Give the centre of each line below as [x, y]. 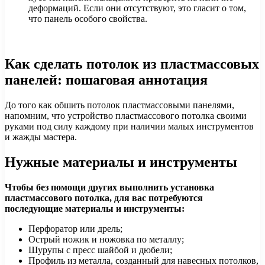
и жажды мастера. [41, 137]
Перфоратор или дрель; [75, 228]
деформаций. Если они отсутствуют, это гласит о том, [137, 8]
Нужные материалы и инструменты [121, 162]
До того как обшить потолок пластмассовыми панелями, [119, 105]
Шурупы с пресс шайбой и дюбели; [100, 250]
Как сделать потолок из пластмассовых [132, 64]
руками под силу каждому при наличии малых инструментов [129, 126]
